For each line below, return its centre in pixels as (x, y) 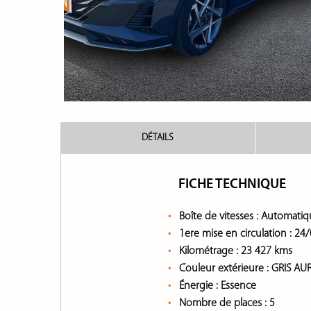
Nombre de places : (224, 303)
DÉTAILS (157, 138)
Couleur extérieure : (225, 269)
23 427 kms (267, 251)
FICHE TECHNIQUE (232, 185)
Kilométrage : (210, 251)
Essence (238, 286)
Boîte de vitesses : (220, 217)
